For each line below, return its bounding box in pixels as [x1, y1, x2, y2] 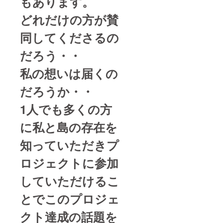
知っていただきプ [20, 136, 119, 153]
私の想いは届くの [20, 64, 118, 82]
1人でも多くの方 [20, 100, 112, 117]
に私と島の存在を [20, 118, 117, 135]
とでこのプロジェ [20, 190, 119, 207]
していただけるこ [20, 172, 119, 189]
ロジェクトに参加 [20, 154, 118, 171]
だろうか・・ [20, 82, 94, 100]
